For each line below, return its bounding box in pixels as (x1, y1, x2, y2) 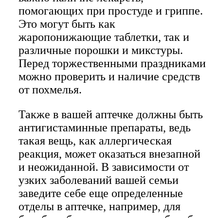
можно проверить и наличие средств (18, 70, 200, 83)
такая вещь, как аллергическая (18, 134, 172, 147)
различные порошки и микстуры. (18, 44, 183, 57)
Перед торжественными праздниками (18, 57, 206, 70)
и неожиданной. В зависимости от (18, 161, 189, 174)
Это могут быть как (18, 18, 115, 31)
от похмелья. (18, 83, 82, 96)
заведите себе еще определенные (18, 187, 183, 200)
